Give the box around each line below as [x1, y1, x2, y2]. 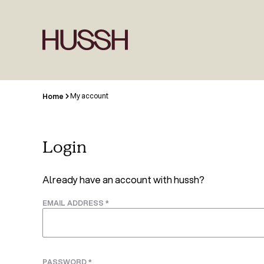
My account [69, 91, 108, 101]
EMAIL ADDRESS [42, 198, 105, 209]
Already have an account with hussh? [42, 173, 204, 186]
